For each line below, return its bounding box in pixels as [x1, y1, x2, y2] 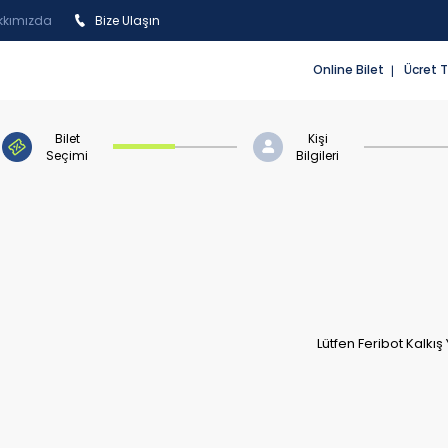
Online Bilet [313, 61, 384, 78]
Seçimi [46, 147, 89, 164]
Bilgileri [296, 147, 340, 164]
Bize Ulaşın [95, 12, 161, 29]
